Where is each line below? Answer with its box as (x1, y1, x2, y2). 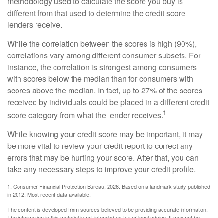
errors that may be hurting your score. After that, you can (7, 152, 199, 163)
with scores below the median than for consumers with (7, 73, 193, 84)
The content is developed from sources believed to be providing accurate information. (7, 205, 208, 214)
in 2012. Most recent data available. (7, 190, 91, 199)
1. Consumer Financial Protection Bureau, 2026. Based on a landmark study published (7, 182, 210, 191)
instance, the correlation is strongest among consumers (7, 61, 197, 73)
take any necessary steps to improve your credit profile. (7, 163, 196, 175)
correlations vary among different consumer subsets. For (7, 50, 200, 61)
